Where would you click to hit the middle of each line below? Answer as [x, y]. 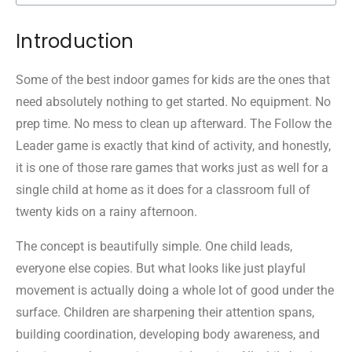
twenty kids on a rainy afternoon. [106, 211]
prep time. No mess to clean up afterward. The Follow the [174, 123]
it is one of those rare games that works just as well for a [172, 167]
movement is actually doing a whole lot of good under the [175, 290]
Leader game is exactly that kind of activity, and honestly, [173, 145]
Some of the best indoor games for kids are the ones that [173, 79]
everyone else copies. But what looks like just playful [161, 268]
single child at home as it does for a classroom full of [163, 189]
